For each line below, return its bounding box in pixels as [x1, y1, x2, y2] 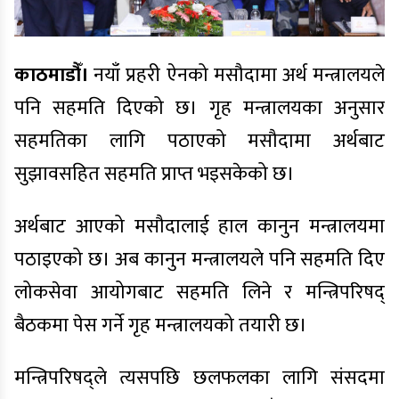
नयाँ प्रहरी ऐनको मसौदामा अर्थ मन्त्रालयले [88, 58, 385, 92]
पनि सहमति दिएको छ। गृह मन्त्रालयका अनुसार [14, 91, 385, 125]
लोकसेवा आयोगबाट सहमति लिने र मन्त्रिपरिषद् [14, 275, 385, 309]
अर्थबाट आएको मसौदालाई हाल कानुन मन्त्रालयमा [14, 209, 385, 243]
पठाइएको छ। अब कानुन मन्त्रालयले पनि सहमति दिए [14, 242, 385, 276]
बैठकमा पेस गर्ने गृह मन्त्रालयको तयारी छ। [14, 308, 307, 342]
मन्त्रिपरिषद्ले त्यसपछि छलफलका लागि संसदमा [14, 361, 385, 395]
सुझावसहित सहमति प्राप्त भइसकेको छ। [14, 157, 295, 191]
